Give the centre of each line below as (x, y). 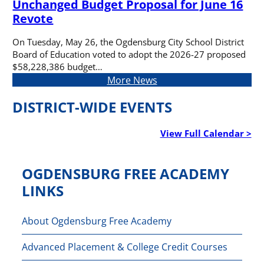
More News (132, 80)
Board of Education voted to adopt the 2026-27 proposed (129, 54)
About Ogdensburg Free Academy (97, 221)
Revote (33, 19)
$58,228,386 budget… (58, 66)
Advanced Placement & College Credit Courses (125, 247)
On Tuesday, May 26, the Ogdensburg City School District (128, 42)
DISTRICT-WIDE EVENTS (93, 107)
